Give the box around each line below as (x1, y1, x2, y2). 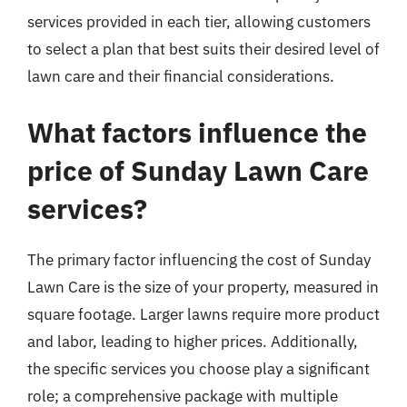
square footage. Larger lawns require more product (27, 303, 380, 324)
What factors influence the (27, 114, 367, 150)
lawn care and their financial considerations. (27, 66, 334, 86)
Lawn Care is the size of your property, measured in (27, 276, 379, 297)
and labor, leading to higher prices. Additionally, (27, 331, 358, 352)
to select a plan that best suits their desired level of (27, 39, 380, 59)
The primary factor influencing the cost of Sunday (27, 249, 371, 270)
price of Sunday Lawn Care (27, 152, 369, 188)
